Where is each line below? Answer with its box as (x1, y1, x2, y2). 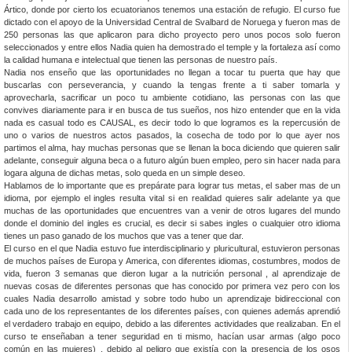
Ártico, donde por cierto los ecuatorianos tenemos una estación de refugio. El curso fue (4, 4, 340, 14)
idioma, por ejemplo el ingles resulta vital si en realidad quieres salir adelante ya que (4, 192, 340, 203)
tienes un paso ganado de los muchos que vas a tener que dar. (4, 230, 244, 240)
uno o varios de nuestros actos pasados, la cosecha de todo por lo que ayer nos (4, 130, 340, 140)
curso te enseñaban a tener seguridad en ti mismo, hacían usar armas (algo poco (4, 331, 340, 341)
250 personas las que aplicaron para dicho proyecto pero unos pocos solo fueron (4, 29, 340, 39)
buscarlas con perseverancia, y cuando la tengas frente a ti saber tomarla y (4, 79, 340, 90)
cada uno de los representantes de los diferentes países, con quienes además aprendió (4, 306, 340, 316)
